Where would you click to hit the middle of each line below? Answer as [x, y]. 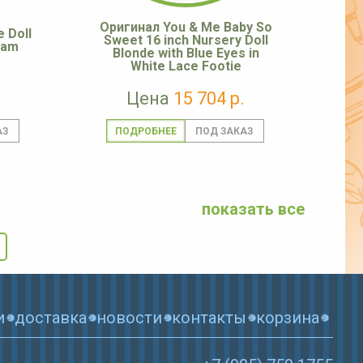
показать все [253, 209]
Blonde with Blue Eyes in [186, 53]
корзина [288, 318]
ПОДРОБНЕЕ [145, 132]
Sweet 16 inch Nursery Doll [186, 41]
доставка [51, 318]
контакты [209, 318]
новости [129, 318]
